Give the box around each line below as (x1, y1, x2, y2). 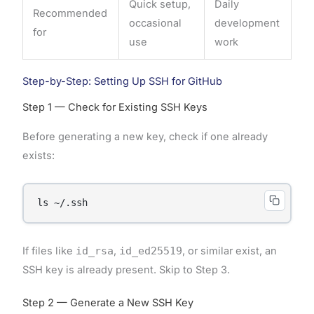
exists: (22, 149, 55, 162)
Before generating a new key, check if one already (22, 130, 268, 143)
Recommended (33, 6, 108, 20)
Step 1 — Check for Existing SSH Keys (22, 100, 207, 114)
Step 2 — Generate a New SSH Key (22, 296, 193, 310)
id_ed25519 (118, 244, 182, 257)
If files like (22, 244, 76, 257)
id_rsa (75, 244, 114, 257)
